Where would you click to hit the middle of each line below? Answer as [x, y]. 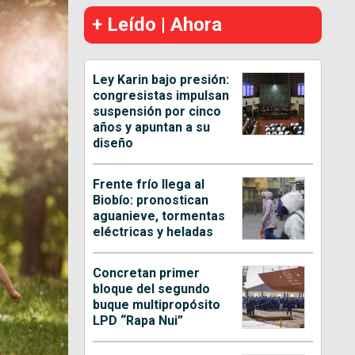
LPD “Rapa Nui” [138, 320]
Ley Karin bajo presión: [161, 79]
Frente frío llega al [149, 184]
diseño [113, 143]
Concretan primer [147, 273]
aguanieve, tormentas [159, 216]
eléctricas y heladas [153, 231]
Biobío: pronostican [151, 200]
